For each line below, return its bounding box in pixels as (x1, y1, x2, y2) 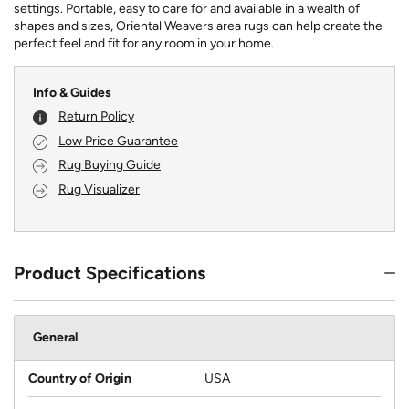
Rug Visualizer (58, 181, 140, 197)
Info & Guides (33, 84, 111, 100)
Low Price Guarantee (58, 132, 178, 149)
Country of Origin (28, 370, 131, 386)
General (33, 329, 78, 345)
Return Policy (58, 109, 134, 125)
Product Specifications (14, 261, 205, 284)
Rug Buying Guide (58, 157, 161, 173)
